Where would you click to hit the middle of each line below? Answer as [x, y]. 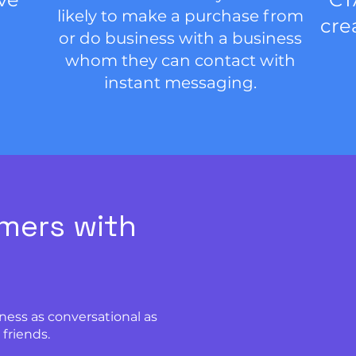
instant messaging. [180, 83]
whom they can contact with [180, 60]
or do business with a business [180, 38]
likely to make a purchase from [180, 16]
